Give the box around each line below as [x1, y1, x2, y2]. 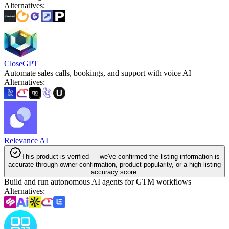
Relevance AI [4, 135, 48, 145]
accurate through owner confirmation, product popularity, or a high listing [8, 160, 221, 168]
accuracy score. [90, 168, 139, 176]
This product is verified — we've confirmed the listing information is [21, 152, 220, 161]
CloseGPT [4, 59, 38, 68]
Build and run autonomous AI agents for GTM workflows [4, 177, 191, 186]
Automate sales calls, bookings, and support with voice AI [4, 68, 191, 77]
